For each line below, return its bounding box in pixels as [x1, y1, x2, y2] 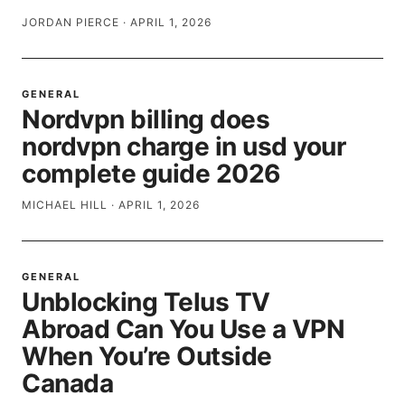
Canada [22, 368, 113, 399]
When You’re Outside [22, 341, 272, 372]
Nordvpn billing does [22, 104, 269, 135]
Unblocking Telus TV [22, 287, 270, 317]
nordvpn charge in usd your [22, 131, 345, 162]
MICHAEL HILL [22, 198, 108, 212]
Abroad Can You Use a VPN [22, 314, 344, 344]
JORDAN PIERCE [22, 15, 119, 29]
